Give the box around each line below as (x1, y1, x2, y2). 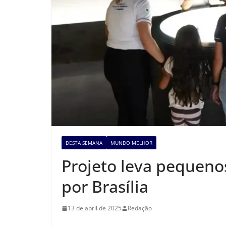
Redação (128, 204, 152, 213)
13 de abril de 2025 (68, 204, 122, 213)
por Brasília (62, 176, 148, 198)
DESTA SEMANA (66, 139, 102, 147)
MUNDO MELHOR (110, 139, 152, 147)
